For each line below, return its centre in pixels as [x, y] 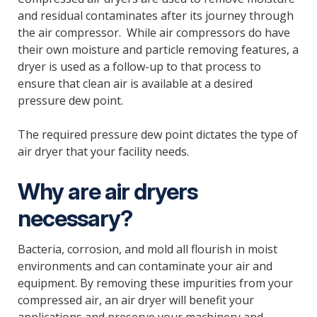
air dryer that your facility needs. [103, 151]
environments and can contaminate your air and [145, 266]
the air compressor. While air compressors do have [154, 32]
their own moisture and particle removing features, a [158, 49]
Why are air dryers [107, 192]
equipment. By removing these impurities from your [155, 283]
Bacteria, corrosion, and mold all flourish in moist [147, 249]
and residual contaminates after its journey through [155, 15]
